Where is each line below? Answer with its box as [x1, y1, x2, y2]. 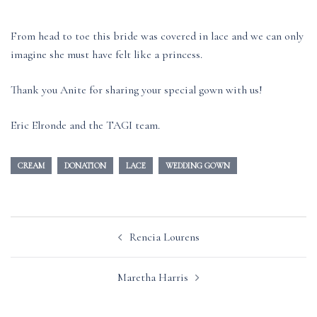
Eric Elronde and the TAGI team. [11, 117, 160, 132]
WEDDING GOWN [166, 160, 230, 171]
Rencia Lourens [129, 229, 200, 244]
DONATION [64, 160, 106, 171]
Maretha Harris [117, 270, 188, 284]
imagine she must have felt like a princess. [11, 47, 202, 62]
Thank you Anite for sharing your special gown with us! [11, 82, 263, 97]
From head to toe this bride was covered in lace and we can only [11, 28, 304, 43]
